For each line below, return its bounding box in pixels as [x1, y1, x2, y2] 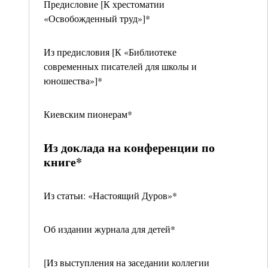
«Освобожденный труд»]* [44, 12, 150, 25]
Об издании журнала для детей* [44, 223, 175, 235]
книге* [44, 153, 82, 170]
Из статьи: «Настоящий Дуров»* [44, 189, 177, 202]
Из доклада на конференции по [44, 139, 215, 156]
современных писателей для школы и [44, 60, 197, 72]
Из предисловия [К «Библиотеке [44, 45, 176, 58]
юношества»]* [44, 74, 102, 87]
